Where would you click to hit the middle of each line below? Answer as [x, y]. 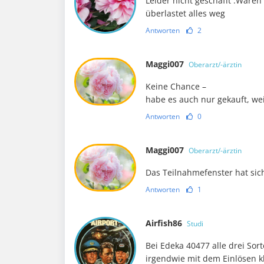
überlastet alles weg [186, 14]
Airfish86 [165, 223]
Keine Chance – [176, 87]
